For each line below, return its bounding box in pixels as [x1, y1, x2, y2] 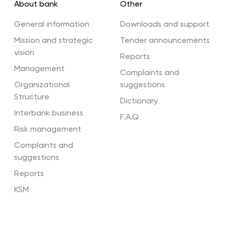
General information [14, 21, 89, 29]
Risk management [14, 126, 81, 134]
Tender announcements [120, 37, 210, 45]
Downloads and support [120, 21, 209, 29]
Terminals [164, 4, 197, 11]
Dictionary [120, 97, 158, 105]
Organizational [14, 81, 70, 89]
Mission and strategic [14, 37, 93, 45]
